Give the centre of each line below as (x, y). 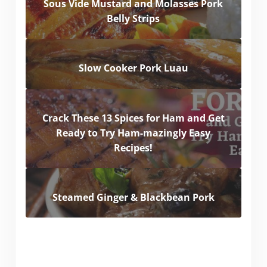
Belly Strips (133, 18)
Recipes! (133, 148)
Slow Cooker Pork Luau (133, 68)
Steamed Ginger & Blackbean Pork (133, 197)
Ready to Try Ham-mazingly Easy (133, 133)
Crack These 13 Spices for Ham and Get (133, 118)
